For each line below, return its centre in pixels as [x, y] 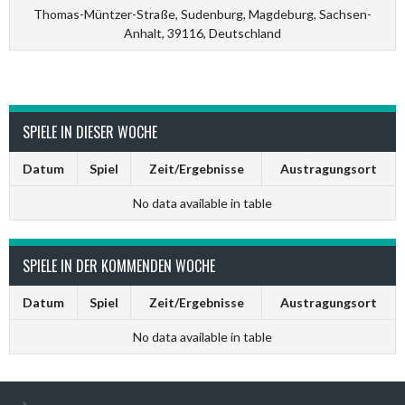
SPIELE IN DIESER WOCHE [90, 132]
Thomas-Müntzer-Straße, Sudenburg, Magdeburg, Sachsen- [202, 14]
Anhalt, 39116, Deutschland [202, 33]
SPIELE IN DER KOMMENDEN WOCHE [119, 266]
